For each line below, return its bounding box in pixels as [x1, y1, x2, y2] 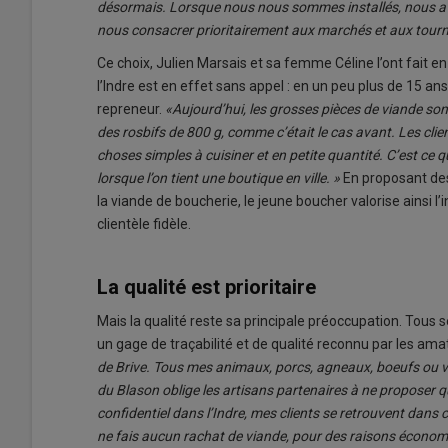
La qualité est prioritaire [97, 275, 316, 299]
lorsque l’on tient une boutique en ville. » [97, 170, 343, 186]
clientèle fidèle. [97, 216, 191, 232]
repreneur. [97, 101, 165, 117]
